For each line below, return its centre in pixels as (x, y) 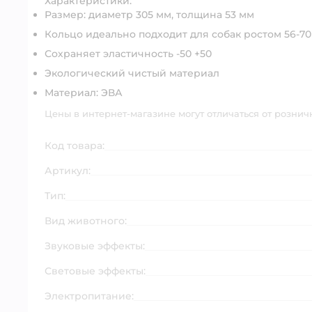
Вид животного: (86, 220)
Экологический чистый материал (132, 73)
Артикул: (68, 170)
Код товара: (75, 145)
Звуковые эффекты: (95, 245)
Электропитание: (89, 296)
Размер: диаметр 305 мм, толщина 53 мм (149, 14)
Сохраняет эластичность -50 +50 (128, 53)
